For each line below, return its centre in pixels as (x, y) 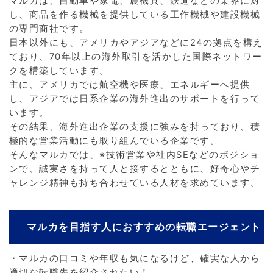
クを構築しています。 (59, 71)
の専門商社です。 (49, 29)
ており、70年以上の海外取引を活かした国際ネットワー (136, 57)
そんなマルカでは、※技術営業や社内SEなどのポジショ (134, 155)
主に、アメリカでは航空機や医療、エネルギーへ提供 (129, 85)
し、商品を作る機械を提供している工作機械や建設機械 (135, 15)
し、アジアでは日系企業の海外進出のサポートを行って (135, 99)
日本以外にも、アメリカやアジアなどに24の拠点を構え (136, 43)
